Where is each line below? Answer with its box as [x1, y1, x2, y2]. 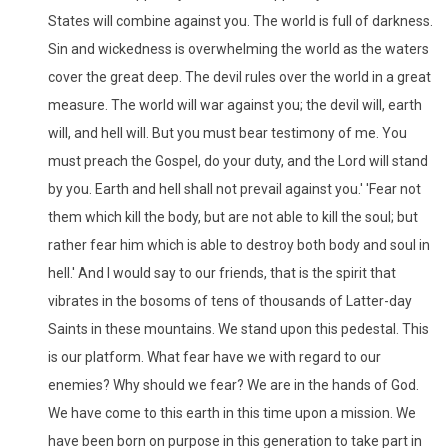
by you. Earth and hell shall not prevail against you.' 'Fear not [48, 180, 421, 197]
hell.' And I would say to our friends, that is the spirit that [48, 264, 396, 281]
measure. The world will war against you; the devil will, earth [48, 96, 422, 113]
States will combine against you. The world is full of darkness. [48, 12, 433, 29]
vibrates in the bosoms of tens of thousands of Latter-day [48, 292, 412, 309]
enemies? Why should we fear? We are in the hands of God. [48, 376, 419, 393]
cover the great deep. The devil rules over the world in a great [48, 68, 431, 85]
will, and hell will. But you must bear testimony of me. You [48, 124, 407, 141]
